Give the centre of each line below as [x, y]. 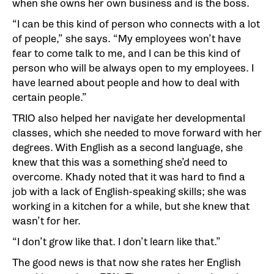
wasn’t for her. [46, 221]
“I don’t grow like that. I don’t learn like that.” [117, 242]
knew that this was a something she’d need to [120, 162]
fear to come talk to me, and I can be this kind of [126, 53]
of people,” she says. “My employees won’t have [127, 39]
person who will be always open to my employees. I [133, 68]
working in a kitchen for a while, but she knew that [131, 206]
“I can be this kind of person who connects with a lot [136, 24]
